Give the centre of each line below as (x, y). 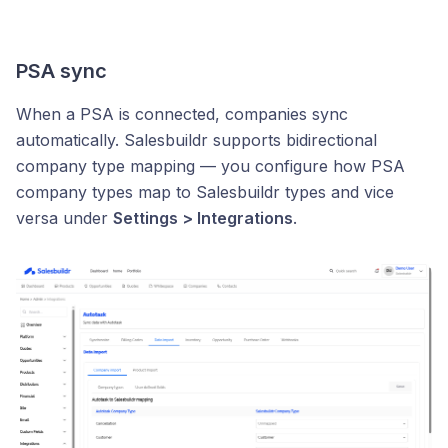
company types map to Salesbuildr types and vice (205, 192)
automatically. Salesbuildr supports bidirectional (196, 140)
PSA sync (61, 71)
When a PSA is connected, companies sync (182, 114)
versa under (64, 218)
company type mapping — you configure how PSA (210, 166)
